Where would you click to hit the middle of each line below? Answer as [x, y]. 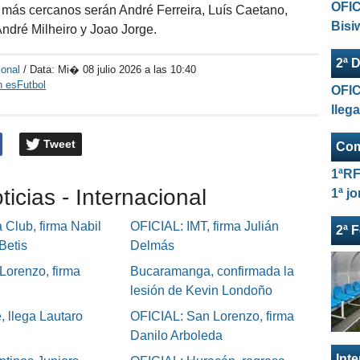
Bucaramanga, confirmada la [212, 272]
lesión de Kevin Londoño [201, 291]
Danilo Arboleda [176, 336]
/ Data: [41, 70]
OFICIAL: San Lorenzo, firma [212, 317]
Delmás [152, 246]
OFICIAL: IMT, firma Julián [204, 227]
